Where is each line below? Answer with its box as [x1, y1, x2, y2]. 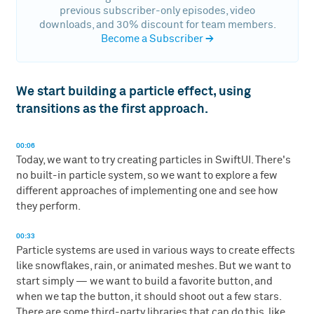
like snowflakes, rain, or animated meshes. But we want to [15, 260, 291, 271]
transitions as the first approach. [15, 103, 208, 116]
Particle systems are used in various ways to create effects [15, 245, 295, 256]
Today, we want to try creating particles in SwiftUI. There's [15, 155, 291, 166]
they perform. [15, 201, 81, 212]
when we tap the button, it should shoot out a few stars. [15, 291, 281, 302]
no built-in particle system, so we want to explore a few [15, 170, 278, 182]
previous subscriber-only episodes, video [59, 5, 255, 16]
